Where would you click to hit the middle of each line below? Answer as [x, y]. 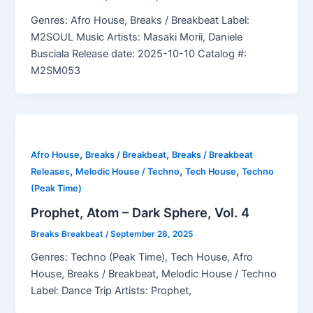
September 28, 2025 [152, 234]
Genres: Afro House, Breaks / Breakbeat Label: [140, 20]
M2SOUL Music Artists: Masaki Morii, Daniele [137, 37]
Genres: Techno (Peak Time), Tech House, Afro [142, 257]
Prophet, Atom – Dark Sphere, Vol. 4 [140, 213]
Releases [51, 172]
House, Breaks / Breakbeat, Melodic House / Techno [154, 274]
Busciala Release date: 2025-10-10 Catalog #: [139, 53]
